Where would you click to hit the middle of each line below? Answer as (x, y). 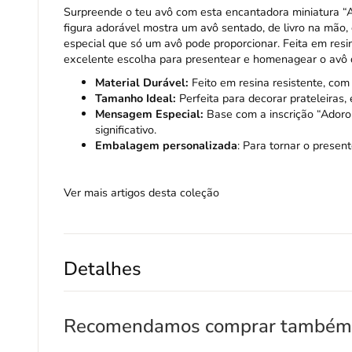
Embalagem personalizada (166, 146)
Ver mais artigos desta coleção (141, 193)
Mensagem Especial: (149, 114)
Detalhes (103, 269)
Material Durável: (142, 83)
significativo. (126, 130)
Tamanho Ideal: (136, 99)
